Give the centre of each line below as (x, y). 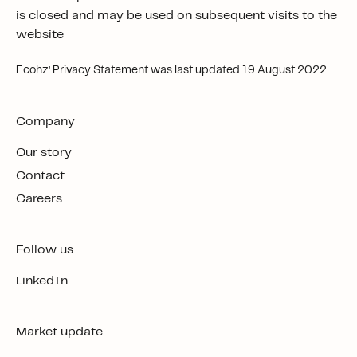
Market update (59, 332)
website (40, 35)
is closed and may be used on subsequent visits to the (177, 16)
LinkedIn (40, 281)
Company (45, 122)
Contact (39, 176)
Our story (42, 153)
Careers (37, 199)
